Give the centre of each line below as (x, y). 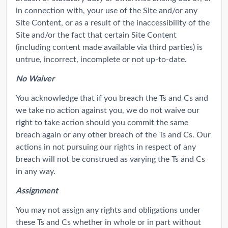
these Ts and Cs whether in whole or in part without (108, 221)
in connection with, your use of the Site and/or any (107, 10)
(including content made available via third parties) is (109, 46)
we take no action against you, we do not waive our (108, 109)
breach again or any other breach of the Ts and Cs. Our (113, 134)
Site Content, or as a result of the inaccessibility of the (113, 22)
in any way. (36, 170)
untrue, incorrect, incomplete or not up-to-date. (101, 59)
